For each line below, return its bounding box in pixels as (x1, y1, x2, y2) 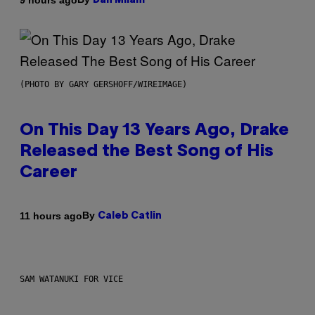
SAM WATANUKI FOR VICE (20, 274, 123, 285)
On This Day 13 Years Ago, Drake (20, 123, 289, 139)
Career (20, 165, 77, 181)
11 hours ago (20, 210, 82, 221)
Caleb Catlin (98, 212, 162, 221)
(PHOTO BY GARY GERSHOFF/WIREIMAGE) (20, 79, 187, 90)
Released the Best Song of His (20, 144, 274, 160)
